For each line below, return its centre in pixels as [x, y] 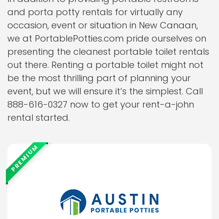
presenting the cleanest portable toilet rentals [108, 52]
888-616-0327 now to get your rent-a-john [101, 104]
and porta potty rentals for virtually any [95, 12]
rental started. [39, 118]
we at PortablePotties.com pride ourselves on [107, 38]
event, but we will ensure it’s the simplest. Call [105, 91]
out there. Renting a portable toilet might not [105, 65]
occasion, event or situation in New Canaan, [103, 25]
